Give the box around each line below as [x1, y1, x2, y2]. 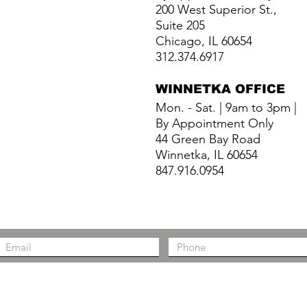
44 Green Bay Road [156, 131, 260, 147]
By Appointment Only [156, 115, 277, 131]
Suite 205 [156, 17, 205, 33]
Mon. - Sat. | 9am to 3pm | [156, 99, 297, 115]
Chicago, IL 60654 [156, 33, 252, 49]
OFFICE [231, 82, 285, 96]
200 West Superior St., [156, 1, 277, 17]
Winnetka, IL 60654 [156, 147, 258, 162]
